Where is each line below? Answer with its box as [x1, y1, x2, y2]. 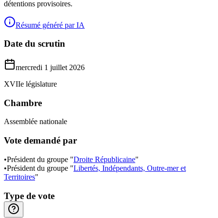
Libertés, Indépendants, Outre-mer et [73, 163, 186, 172]
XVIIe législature [4, 79, 57, 88]
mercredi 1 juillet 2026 [16, 63, 85, 72]
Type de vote [4, 190, 54, 201]
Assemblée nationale [4, 117, 67, 126]
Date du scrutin [4, 38, 65, 49]
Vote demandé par [4, 135, 77, 146]
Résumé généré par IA [16, 20, 85, 29]
